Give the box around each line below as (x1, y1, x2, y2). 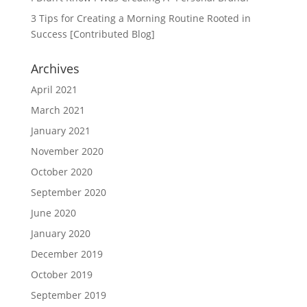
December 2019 (30, 247, 103, 260)
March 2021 (30, 103, 85, 116)
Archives (30, 60, 79, 77)
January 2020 (30, 227, 90, 240)
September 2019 (30, 288, 106, 302)
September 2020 (30, 186, 106, 199)
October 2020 (30, 165, 93, 178)
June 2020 (30, 206, 76, 219)
